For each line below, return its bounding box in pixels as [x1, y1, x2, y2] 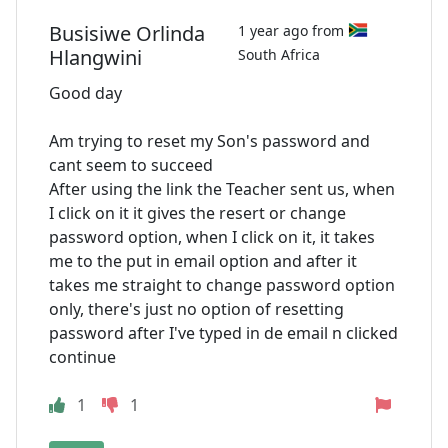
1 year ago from [238, 20, 349, 40]
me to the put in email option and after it [49, 250, 357, 273]
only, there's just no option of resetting [49, 298, 344, 321]
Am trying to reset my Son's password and [49, 130, 370, 153]
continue [49, 346, 116, 369]
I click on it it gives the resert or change [49, 202, 346, 225]
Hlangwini [49, 44, 142, 72]
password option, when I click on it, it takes [49, 226, 375, 249]
